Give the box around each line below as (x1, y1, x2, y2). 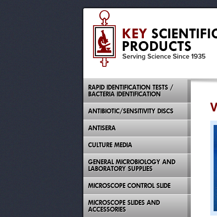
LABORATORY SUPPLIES (88, 165, 153, 173)
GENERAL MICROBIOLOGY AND (88, 158, 175, 166)
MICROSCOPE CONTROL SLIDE (88, 182, 170, 190)
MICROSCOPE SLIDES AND (88, 199, 160, 207)
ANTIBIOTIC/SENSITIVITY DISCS (88, 107, 173, 115)
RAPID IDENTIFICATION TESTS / (88, 83, 173, 92)
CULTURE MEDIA (88, 141, 132, 149)
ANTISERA (88, 124, 116, 132)
